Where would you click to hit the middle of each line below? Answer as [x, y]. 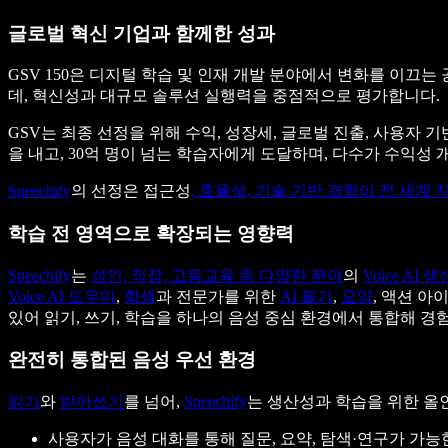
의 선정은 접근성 [131, 191]
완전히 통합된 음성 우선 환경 [132, 360]
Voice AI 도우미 [62, 296]
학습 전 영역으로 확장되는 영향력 [151, 233]
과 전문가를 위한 [218, 296]
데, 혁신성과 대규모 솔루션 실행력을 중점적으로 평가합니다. [224, 96]
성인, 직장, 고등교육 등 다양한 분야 [217, 275]
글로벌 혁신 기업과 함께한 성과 [141, 33]
